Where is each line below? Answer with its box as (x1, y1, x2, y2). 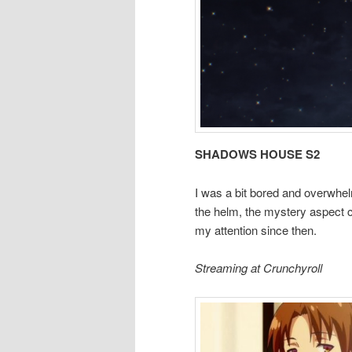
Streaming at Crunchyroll (195, 259, 322, 277)
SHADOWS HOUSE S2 (195, 145, 320, 163)
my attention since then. (195, 221, 317, 238)
